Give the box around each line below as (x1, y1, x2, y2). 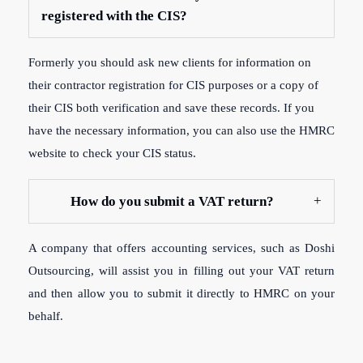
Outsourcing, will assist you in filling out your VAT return (28, 264, 335, 277)
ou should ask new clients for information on (84, 56, 311, 69)
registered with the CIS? (41, 8, 187, 23)
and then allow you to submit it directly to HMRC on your (28, 287, 335, 300)
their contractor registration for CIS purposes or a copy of (28, 79, 318, 92)
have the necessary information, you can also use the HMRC (28, 124, 335, 137)
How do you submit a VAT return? (70, 194, 274, 209)
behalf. (28, 310, 63, 322)
